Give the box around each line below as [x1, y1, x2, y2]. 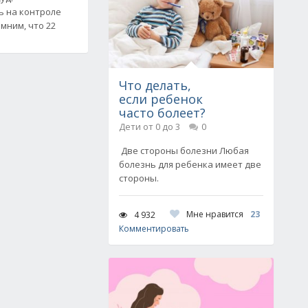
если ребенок [119, 91, 203, 107]
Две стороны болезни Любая [119, 144, 249, 157]
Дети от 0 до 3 [119, 120, 180, 133]
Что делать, [119, 77, 191, 93]
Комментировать [119, 223, 189, 234]
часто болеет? [119, 104, 206, 121]
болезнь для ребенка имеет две [119, 158, 261, 170]
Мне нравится [186, 208, 243, 220]
